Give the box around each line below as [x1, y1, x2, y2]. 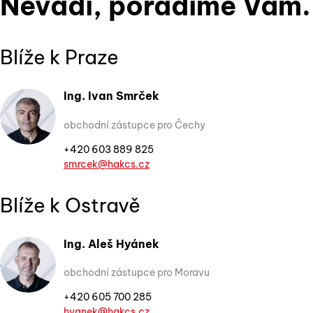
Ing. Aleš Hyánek [64, 236, 159, 251]
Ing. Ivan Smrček [64, 89, 159, 103]
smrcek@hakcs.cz [64, 157, 150, 170]
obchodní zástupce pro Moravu [64, 265, 210, 279]
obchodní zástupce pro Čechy [64, 118, 205, 131]
